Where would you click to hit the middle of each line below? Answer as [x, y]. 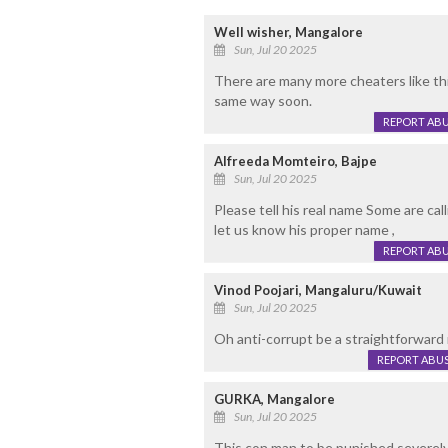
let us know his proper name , [304, 230]
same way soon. [262, 101]
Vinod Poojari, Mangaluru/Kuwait [317, 290]
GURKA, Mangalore [274, 399]
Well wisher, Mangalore [288, 32]
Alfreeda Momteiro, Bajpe [295, 161]
